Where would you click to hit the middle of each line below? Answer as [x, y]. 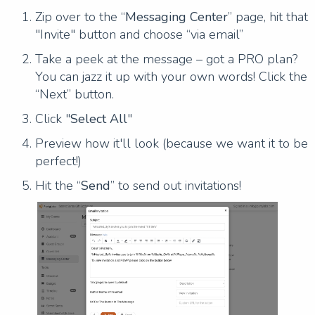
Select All [99, 118]
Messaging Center [176, 17]
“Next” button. [75, 94]
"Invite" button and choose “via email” [139, 34]
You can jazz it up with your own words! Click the [171, 76]
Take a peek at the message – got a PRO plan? [166, 59]
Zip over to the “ [80, 17]
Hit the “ [58, 185]
